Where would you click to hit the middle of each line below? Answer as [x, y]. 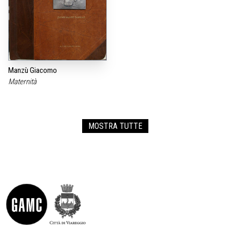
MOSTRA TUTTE [115, 126]
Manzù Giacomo [33, 70]
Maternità [23, 81]
